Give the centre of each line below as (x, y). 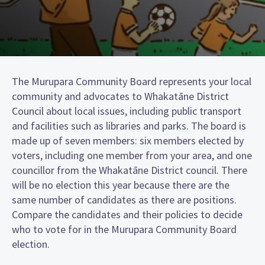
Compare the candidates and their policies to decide (127, 214)
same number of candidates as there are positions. (124, 199)
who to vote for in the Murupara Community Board (124, 229)
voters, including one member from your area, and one (132, 155)
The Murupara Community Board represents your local (132, 81)
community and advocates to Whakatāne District (120, 96)
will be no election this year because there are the (121, 185)
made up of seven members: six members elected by (128, 140)
